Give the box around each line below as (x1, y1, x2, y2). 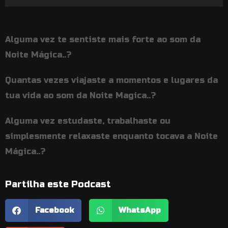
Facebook (35, 206, 74, 215)
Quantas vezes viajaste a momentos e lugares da (5, 75, 218, 85)
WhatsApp (119, 206, 161, 215)
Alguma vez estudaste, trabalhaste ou (5, 116, 170, 126)
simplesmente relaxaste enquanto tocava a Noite (5, 131, 218, 141)
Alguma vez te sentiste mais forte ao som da (5, 34, 201, 44)
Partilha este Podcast (5, 178, 111, 190)
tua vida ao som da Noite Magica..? (5, 90, 156, 100)
